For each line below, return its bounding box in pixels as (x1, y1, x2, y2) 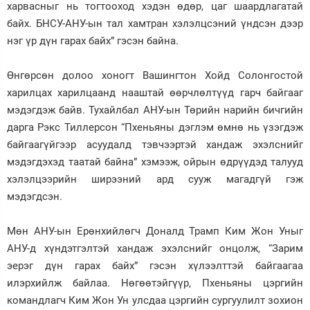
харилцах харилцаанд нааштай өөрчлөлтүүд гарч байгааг (7, 86, 303, 99)
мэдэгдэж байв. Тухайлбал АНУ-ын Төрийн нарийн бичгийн (7, 103, 303, 116)
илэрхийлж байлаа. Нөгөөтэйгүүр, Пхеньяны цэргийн (7, 276, 303, 289)
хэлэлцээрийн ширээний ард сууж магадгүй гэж (7, 172, 303, 185)
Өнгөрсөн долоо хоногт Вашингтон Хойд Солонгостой (7, 69, 303, 82)
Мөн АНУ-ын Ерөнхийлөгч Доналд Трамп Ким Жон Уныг (7, 224, 303, 237)
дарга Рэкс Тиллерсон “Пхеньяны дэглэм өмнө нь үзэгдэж (7, 120, 303, 134)
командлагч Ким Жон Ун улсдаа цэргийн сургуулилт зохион (7, 293, 303, 307)
